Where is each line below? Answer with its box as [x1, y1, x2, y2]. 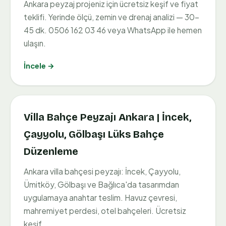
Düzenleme [24, 145, 78, 158]
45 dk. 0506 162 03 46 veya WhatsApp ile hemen [24, 25, 202, 35]
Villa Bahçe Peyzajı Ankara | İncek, [24, 111, 191, 124]
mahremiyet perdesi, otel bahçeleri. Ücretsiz [24, 206, 186, 216]
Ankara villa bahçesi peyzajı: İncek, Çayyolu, [24, 166, 181, 177]
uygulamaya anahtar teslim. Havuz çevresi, [24, 193, 177, 203]
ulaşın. [24, 38, 46, 48]
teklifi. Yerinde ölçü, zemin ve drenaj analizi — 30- [24, 12, 199, 22]
